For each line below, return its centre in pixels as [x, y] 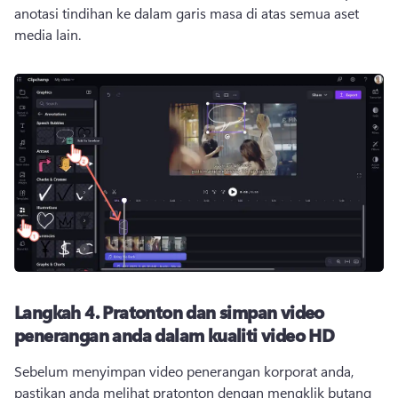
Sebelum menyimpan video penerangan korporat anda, [184, 370]
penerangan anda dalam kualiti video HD [175, 334]
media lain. [48, 35]
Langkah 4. [59, 311]
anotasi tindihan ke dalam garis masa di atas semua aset [187, 13]
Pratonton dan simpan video [213, 311]
